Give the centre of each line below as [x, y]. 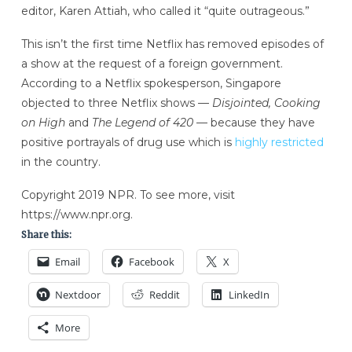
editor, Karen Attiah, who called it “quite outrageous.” [165, 11]
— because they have [254, 123]
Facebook [151, 262]
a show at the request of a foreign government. [152, 64]
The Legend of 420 [141, 123]
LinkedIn [249, 295]
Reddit [164, 295]
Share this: [46, 235]
